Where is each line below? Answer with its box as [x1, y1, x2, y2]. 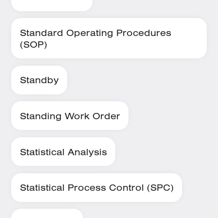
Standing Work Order [19, 109, 120, 122]
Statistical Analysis [19, 145, 107, 158]
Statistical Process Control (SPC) [19, 182, 174, 194]
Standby [19, 74, 59, 86]
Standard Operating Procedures [19, 26, 171, 38]
